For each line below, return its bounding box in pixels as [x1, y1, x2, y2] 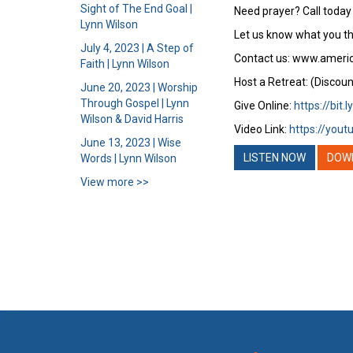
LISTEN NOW [243, 151, 306, 164]
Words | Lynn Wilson [80, 152, 176, 165]
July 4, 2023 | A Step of [80, 42, 194, 54]
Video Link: [234, 123, 289, 136]
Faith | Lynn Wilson [80, 58, 169, 70]
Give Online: [234, 99, 294, 112]
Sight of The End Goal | [80, 2, 192, 15]
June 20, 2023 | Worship [80, 81, 198, 94]
